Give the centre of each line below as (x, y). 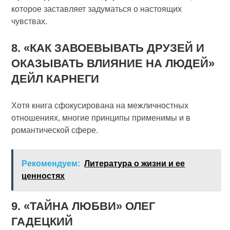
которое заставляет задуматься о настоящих (97, 9)
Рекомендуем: (51, 164)
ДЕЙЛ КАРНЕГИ (55, 79)
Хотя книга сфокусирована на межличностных (100, 106)
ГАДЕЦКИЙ (42, 222)
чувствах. (30, 21)
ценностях (43, 176)
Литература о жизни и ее (135, 164)
